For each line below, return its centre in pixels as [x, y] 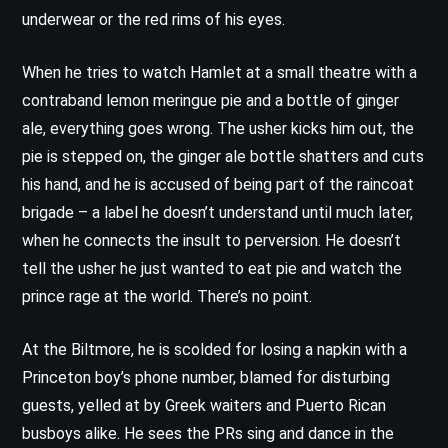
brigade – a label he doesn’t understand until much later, [217, 212]
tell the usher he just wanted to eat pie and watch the [212, 268]
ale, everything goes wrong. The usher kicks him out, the [218, 128]
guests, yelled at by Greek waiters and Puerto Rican [204, 405]
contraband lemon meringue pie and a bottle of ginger [210, 100]
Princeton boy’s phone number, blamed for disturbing [206, 377]
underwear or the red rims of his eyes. [153, 19]
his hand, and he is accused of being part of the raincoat [218, 184]
